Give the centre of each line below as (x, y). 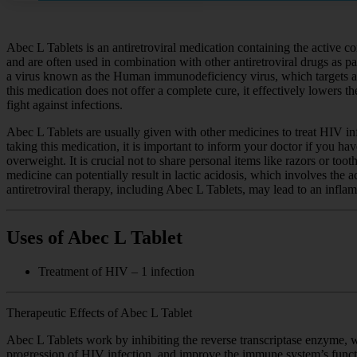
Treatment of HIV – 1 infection (116, 271)
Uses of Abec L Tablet (94, 238)
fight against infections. (65, 105)
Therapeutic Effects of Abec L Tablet (99, 312)
